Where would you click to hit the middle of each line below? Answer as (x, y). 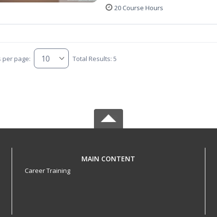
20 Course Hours (139, 8)
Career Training (47, 170)
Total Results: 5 (94, 58)
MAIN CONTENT (108, 159)
